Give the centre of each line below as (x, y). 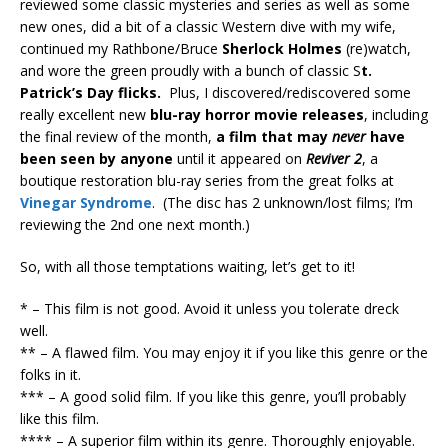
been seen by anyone (96, 158)
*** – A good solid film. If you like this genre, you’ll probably (213, 396)
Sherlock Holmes (282, 48)
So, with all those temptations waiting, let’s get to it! (187, 266)
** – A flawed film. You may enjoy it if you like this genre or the (224, 352)
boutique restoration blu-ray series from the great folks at (207, 180)
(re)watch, (376, 48)
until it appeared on (239, 158)
